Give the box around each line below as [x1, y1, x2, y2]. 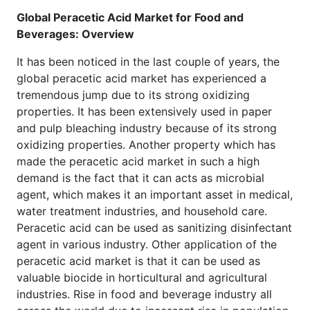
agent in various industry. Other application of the [17, 237, 277, 251]
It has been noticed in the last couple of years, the [17, 54, 280, 69]
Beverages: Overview [17, 26, 134, 41]
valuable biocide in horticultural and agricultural [17, 270, 267, 284]
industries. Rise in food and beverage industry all [17, 286, 272, 301]
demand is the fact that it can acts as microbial [17, 170, 264, 185]
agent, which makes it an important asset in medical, [17, 187, 293, 201]
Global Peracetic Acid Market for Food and [17, 10, 244, 24]
